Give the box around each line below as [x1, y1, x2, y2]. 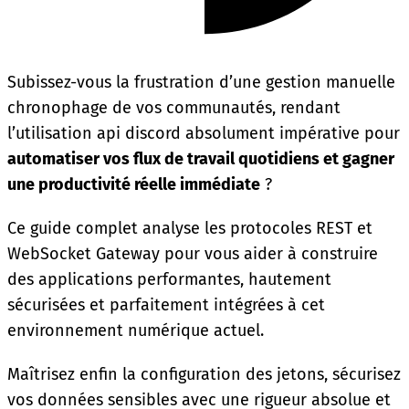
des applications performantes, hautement [7, 268, 331, 289]
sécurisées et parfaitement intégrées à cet [7, 294, 325, 315]
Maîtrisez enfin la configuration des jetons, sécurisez [7, 363, 401, 384]
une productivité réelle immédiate [7, 173, 260, 194]
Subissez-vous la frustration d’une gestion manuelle [7, 71, 395, 92]
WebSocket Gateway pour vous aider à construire [7, 243, 378, 264]
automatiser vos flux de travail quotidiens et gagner [7, 148, 394, 169]
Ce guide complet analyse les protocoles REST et [7, 217, 372, 238]
